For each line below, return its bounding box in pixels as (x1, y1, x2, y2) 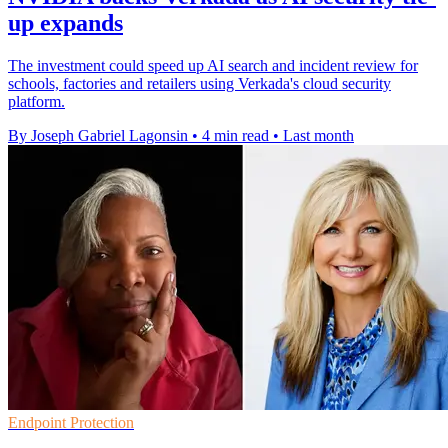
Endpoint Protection (8, 413, 134, 431)
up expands (8, 9, 123, 36)
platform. (8, 92, 65, 110)
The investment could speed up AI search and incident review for (8, 56, 418, 74)
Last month (283, 126, 354, 144)
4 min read (202, 126, 269, 144)
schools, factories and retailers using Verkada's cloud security (8, 74, 391, 92)
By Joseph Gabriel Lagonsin (8, 126, 188, 144)
